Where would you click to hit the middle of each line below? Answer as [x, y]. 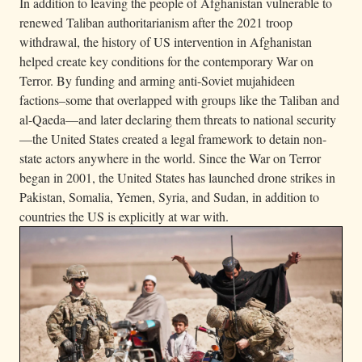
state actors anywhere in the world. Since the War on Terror [170, 158]
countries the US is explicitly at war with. [124, 216]
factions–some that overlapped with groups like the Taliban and [179, 99]
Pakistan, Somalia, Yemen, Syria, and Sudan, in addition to [169, 196]
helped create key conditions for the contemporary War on [166, 61]
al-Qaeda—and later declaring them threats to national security [178, 119]
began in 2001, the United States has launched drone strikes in [177, 177]
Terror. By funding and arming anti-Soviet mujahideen [157, 80]
